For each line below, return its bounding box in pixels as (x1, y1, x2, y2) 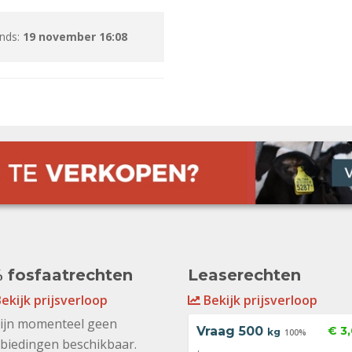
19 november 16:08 (23, 29, 127, 44)
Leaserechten (188, 266, 301, 285)
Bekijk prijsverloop (200, 291, 317, 310)
